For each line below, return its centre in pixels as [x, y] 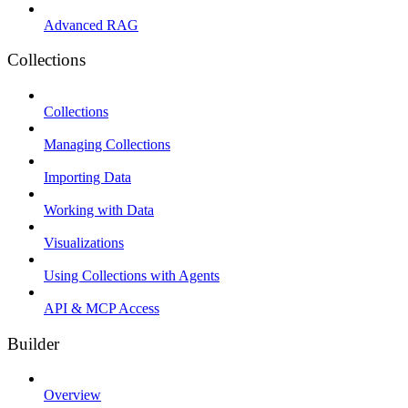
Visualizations [84, 243]
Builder [33, 343]
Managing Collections [107, 144]
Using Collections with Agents [132, 275]
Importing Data [87, 177]
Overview [72, 395]
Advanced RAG [91, 25]
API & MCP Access [102, 308]
